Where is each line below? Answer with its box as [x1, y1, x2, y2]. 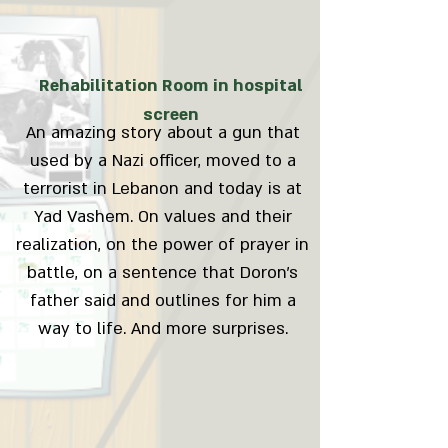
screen [143, 103, 198, 126]
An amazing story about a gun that [25, 121, 300, 144]
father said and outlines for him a [29, 289, 296, 312]
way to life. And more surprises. [37, 317, 288, 340]
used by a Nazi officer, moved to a [29, 149, 296, 172]
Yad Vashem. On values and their [33, 205, 292, 228]
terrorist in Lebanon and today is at [23, 177, 302, 200]
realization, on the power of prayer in [16, 233, 309, 256]
